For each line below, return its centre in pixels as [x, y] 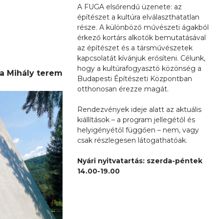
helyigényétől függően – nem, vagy [138, 130]
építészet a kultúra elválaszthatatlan [138, 17]
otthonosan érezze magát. [123, 89]
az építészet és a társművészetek [135, 48]
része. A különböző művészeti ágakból [143, 27]
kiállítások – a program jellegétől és [136, 120]
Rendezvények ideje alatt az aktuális [139, 109]
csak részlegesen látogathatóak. [132, 140]
